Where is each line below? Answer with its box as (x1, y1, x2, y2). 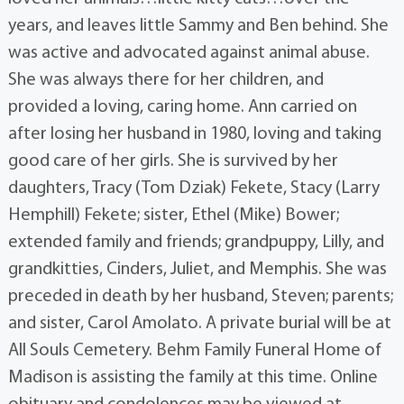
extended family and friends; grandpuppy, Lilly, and (7, 233, 384, 252)
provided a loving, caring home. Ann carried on (7, 97, 357, 116)
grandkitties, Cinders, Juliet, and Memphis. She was (7, 260, 387, 279)
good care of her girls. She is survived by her (7, 151, 338, 170)
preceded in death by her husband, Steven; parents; (7, 287, 393, 306)
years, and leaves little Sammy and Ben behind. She (7, 16, 389, 35)
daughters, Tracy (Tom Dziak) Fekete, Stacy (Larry (7, 179, 380, 197)
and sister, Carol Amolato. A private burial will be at (7, 314, 391, 333)
